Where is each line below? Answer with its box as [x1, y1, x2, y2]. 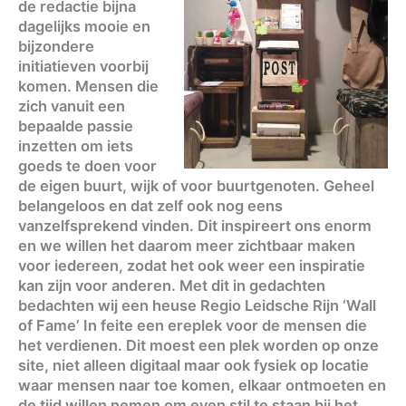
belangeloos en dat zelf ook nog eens [18, 196, 283, 215]
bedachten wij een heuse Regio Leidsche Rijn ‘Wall [18, 295, 376, 314]
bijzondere [18, 36, 94, 55]
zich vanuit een [18, 96, 125, 115]
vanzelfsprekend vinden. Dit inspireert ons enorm [18, 216, 372, 235]
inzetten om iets [18, 136, 133, 155]
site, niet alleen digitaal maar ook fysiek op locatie [18, 355, 369, 374]
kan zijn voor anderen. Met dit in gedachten [18, 275, 325, 295]
